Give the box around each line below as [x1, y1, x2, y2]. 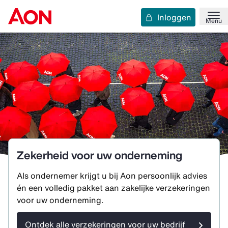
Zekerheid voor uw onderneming [17, 147, 182, 164]
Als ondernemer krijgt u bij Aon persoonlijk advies [17, 169, 207, 182]
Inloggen [157, 11, 191, 23]
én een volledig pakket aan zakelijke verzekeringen [17, 182, 210, 194]
